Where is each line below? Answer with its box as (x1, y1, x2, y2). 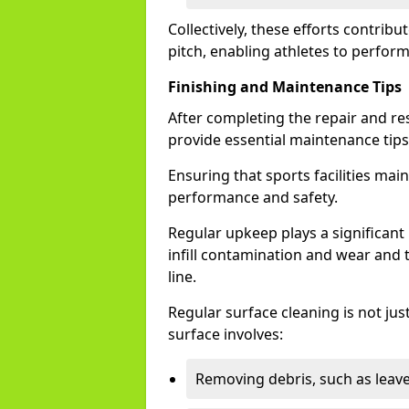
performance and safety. (168, 187, 338, 207)
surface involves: (168, 324, 283, 344)
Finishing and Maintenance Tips (168, 77, 402, 97)
